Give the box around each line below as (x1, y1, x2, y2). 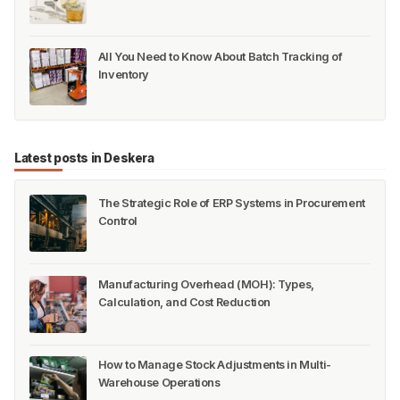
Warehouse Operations (97, 376, 221, 390)
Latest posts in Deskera (14, 150, 154, 165)
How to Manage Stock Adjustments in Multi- (97, 358, 331, 372)
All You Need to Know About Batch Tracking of (97, 49, 343, 63)
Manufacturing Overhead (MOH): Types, (97, 277, 314, 291)
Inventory (97, 67, 150, 81)
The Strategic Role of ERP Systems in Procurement (97, 196, 365, 211)
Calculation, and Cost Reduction (97, 295, 271, 309)
